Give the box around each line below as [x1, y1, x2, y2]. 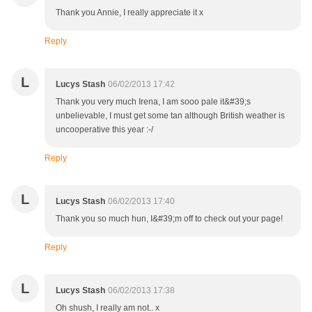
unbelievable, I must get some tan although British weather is [56, 111, 285, 121]
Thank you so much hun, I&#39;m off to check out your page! [56, 214, 283, 224]
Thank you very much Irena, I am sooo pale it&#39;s [56, 97, 251, 107]
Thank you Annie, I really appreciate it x [56, 8, 203, 18]
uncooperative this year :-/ [56, 125, 153, 135]
